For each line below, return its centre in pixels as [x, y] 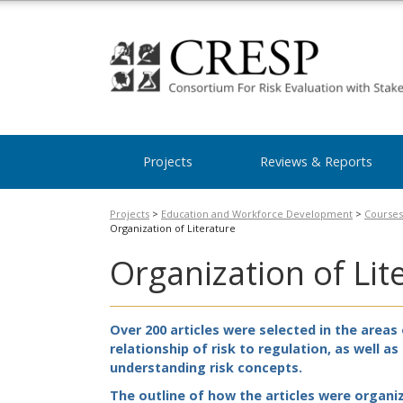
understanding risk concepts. [206, 367]
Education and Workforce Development [257, 214]
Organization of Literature [173, 228]
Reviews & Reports [317, 161]
